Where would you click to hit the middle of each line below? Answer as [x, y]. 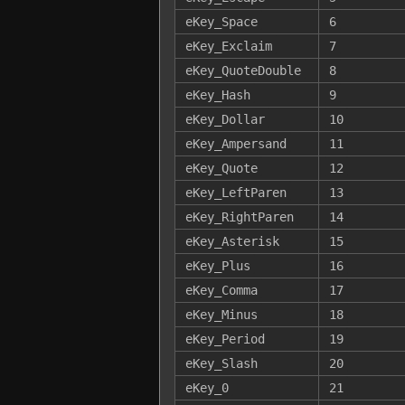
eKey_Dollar [225, 119]
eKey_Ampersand [235, 143]
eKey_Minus [221, 314]
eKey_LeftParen [235, 192]
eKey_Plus [217, 265]
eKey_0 [207, 387]
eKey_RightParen [239, 217]
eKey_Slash [221, 363]
